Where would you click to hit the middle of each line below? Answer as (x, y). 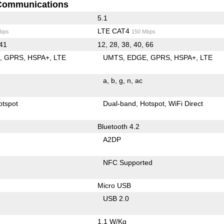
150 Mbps (143, 31)
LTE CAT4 (114, 31)
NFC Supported (128, 162)
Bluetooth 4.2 (118, 126)
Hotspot (152, 103)
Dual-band (120, 103)
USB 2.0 (116, 198)
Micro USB (114, 185)
